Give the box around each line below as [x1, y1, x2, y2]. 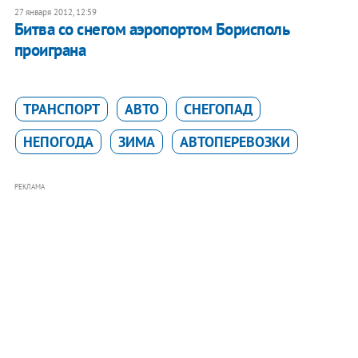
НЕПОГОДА [22, 133, 93, 152]
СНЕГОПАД [183, 100, 253, 119]
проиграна [14, 39, 86, 62]
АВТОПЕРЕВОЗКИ [179, 133, 290, 152]
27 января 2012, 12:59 [14, 6, 97, 18]
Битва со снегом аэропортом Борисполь [14, 18, 289, 41]
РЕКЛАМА [14, 182, 45, 192]
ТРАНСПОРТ [22, 100, 100, 119]
